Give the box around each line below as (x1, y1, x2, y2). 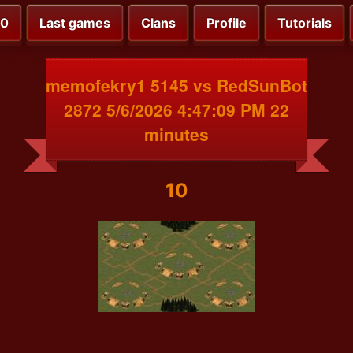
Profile (206, 15, 247, 32)
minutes (144, 121, 209, 146)
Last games (39, 15, 110, 32)
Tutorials (277, 15, 332, 32)
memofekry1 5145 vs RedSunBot (46, 72, 307, 97)
